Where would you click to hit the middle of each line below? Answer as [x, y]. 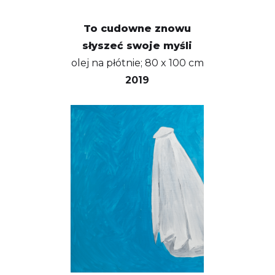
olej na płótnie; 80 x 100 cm [137, 63]
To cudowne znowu [137, 28]
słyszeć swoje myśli [137, 45]
